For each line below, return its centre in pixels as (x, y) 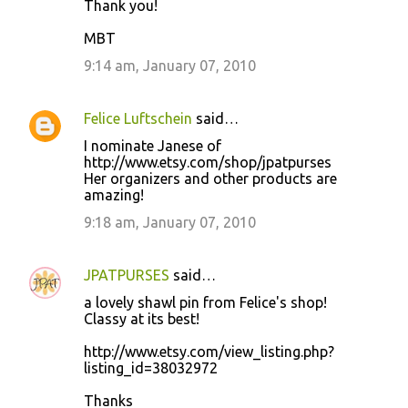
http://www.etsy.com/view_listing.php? (209, 352)
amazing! (114, 195)
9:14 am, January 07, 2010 (170, 66)
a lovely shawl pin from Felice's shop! (205, 302)
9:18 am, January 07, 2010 (170, 222)
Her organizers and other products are (210, 178)
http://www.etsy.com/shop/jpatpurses (208, 162)
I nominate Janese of (153, 146)
